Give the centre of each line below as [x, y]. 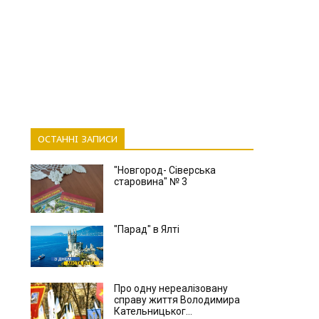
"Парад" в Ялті [146, 229]
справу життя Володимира [177, 300]
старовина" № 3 [150, 182]
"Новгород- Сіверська [164, 170]
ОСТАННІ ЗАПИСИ [77, 139]
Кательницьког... [153, 311]
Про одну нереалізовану [171, 288]
